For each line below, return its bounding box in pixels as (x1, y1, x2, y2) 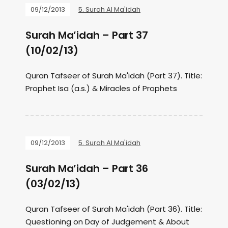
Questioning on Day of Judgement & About (25, 216, 189, 227)
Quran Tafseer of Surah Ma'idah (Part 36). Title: (25, 204, 202, 214)
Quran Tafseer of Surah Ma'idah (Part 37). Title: (25, 70, 202, 81)
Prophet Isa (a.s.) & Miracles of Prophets (25, 83, 177, 94)
